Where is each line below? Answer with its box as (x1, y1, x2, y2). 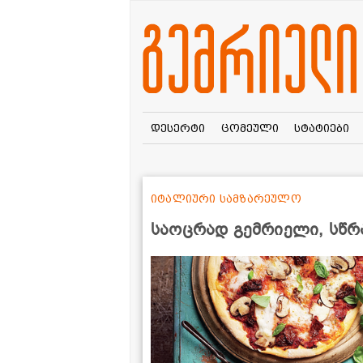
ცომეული (220, 121, 279, 135)
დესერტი (150, 121, 205, 135)
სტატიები (294, 121, 350, 135)
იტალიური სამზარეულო (151, 191, 301, 205)
